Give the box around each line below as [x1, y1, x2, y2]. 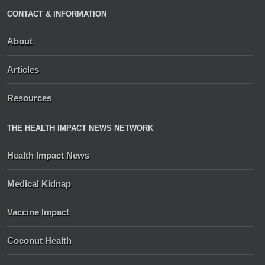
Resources [7, 93, 51, 104]
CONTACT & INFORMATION [7, 9, 106, 19]
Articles [7, 64, 39, 75]
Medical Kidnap [7, 179, 71, 189]
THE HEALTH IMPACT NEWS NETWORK [7, 124, 153, 133]
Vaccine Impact [7, 207, 69, 218]
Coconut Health [7, 235, 72, 246]
